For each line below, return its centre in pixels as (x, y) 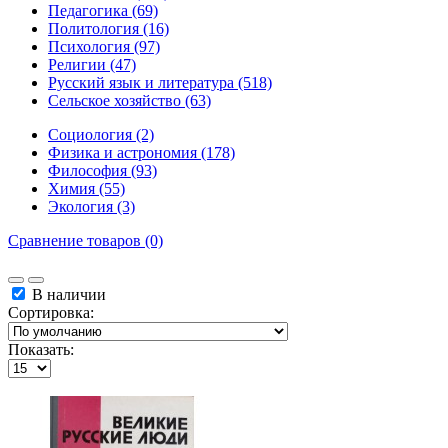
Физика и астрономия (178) (141, 153)
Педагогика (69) (103, 11)
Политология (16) (108, 29)
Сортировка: (51, 313)
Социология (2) (101, 135)
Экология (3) (91, 207)
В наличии (67, 295)
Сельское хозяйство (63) (129, 101)
